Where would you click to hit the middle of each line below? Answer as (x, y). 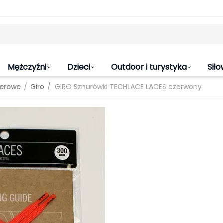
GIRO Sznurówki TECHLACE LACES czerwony (128, 87)
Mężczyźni (27, 67)
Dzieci (79, 67)
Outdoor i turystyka (149, 67)
